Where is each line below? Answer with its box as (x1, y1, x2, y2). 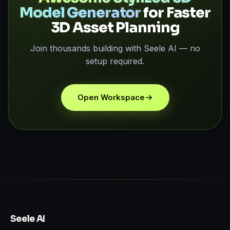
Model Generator (20, 3, 141, 22)
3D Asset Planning (50, 18, 180, 36)
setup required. (86, 55, 144, 66)
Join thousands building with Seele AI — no (30, 43, 200, 53)
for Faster (141, 3, 210, 22)
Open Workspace (77, 92, 145, 102)
